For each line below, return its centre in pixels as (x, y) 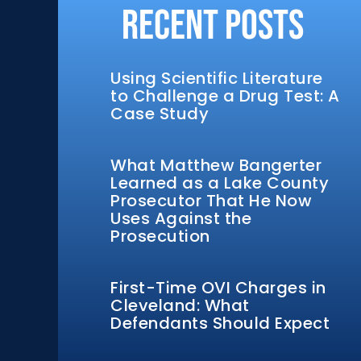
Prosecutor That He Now (211, 201)
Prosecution (160, 236)
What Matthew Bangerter (216, 165)
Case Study (160, 114)
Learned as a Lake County (220, 183)
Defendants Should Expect (220, 323)
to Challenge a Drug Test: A (225, 96)
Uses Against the (181, 218)
